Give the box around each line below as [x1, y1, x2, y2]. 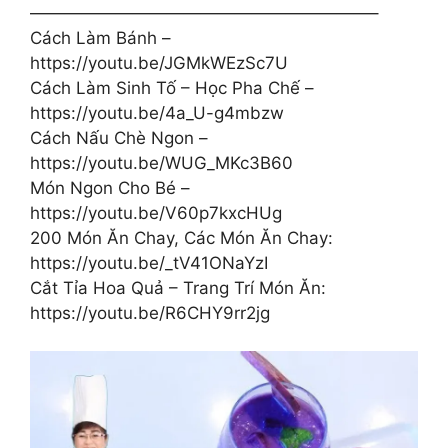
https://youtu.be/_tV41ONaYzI [30, 253, 268, 273]
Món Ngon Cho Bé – [30, 178, 190, 198]
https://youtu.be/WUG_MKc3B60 [30, 153, 293, 173]
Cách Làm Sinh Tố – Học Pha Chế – [30, 78, 314, 98]
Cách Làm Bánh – [30, 28, 171, 48]
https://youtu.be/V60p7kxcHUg [30, 203, 282, 223]
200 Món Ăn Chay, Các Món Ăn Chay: [30, 228, 333, 248]
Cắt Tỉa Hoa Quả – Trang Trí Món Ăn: [30, 278, 326, 298]
